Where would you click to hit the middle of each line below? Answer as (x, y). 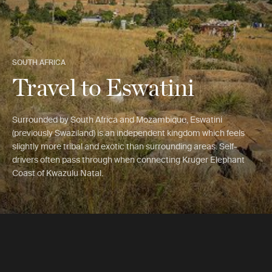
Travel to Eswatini (103, 86)
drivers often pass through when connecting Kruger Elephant (128, 160)
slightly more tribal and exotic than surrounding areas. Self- (125, 146)
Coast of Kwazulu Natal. (58, 173)
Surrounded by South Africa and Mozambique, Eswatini (117, 120)
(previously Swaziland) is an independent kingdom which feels (128, 133)
